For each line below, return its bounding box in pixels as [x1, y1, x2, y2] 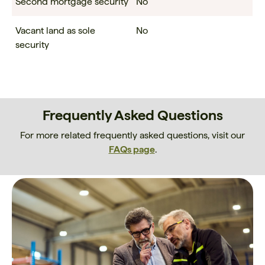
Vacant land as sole [15, 25, 95, 37]
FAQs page [108, 144, 155, 156]
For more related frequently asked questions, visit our [20, 130, 245, 141]
